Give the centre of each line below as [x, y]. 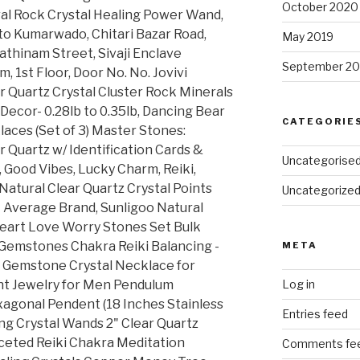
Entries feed [315, 314]
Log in [298, 284]
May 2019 [307, 37]
